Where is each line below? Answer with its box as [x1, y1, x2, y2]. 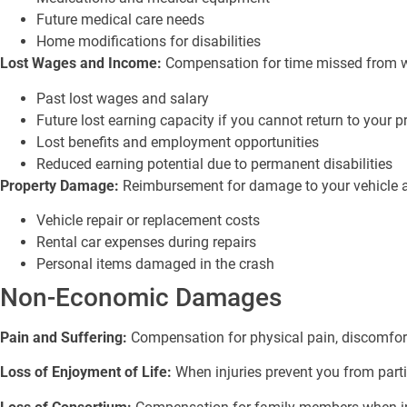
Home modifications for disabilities [36, 33, 261, 51]
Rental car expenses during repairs [36, 233, 256, 251]
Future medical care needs [36, 11, 204, 29]
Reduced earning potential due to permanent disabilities [36, 154, 392, 173]
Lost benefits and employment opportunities [36, 133, 319, 151]
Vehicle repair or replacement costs [36, 211, 260, 229]
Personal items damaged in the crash [36, 254, 274, 273]
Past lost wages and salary [36, 89, 209, 107]
